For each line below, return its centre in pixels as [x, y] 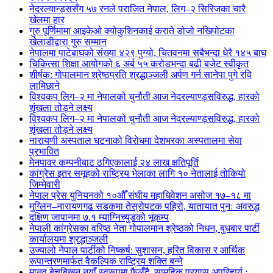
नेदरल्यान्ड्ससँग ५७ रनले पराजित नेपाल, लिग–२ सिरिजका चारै [137, 9]
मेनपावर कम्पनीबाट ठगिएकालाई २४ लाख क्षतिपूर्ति [114, 162]
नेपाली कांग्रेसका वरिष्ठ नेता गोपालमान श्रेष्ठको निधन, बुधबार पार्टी [144, 228]
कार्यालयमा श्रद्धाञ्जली [69, 239]
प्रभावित [44, 151]
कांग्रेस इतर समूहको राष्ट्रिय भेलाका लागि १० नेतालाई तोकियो [137, 173]
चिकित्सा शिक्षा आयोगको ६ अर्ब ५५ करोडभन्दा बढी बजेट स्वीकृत [139, 64]
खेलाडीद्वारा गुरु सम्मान [68, 42]
